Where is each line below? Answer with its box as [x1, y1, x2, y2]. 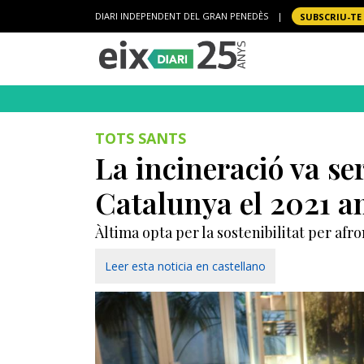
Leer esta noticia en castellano [105, 258, 266, 274]
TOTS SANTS [95, 128, 186, 148]
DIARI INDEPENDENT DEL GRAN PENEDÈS [95, 10, 268, 23]
